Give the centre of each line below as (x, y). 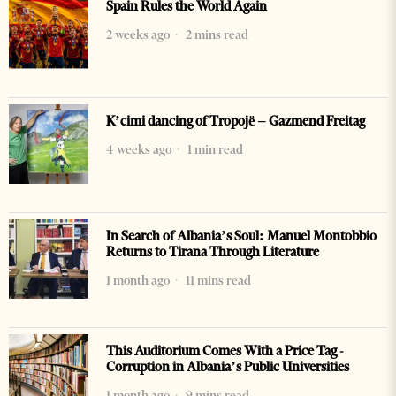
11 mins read (217, 281)
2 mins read (216, 35)
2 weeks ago (138, 35)
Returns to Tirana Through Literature (213, 252)
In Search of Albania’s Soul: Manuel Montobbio (241, 236)
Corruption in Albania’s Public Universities (228, 367)
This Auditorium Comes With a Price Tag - (225, 351)
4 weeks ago (139, 150)
